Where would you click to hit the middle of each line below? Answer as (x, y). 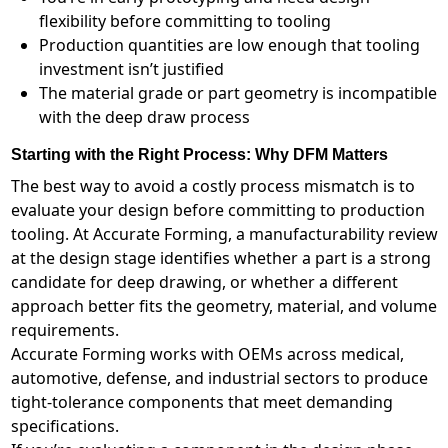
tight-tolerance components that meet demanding (201, 402)
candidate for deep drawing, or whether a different (204, 282)
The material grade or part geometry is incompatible (237, 93)
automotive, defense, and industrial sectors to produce (219, 378)
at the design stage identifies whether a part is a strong (220, 258)
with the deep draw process (144, 117)
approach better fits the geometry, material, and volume (223, 306)
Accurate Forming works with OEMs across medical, (207, 354)
